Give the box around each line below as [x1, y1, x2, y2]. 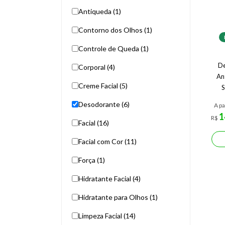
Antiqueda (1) [78, 7, 121, 16]
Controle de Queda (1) [78, 44, 149, 53]
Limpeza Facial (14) [78, 211, 136, 220]
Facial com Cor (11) [78, 137, 137, 146]
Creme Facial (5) [78, 81, 128, 90]
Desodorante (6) [78, 100, 130, 108]
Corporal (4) [78, 63, 115, 71]
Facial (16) [78, 119, 109, 127]
